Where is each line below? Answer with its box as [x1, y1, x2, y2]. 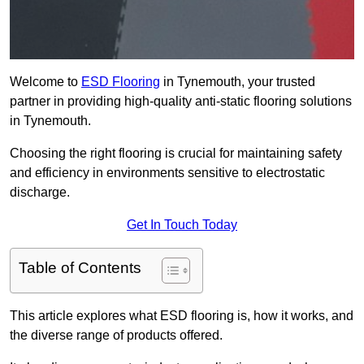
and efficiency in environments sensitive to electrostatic [10, 166, 325, 180]
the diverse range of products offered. [10, 328, 223, 343]
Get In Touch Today [127, 218, 237, 232]
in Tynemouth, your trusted [160, 75, 315, 89]
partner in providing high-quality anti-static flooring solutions [10, 94, 352, 109]
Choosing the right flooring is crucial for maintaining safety [10, 146, 342, 161]
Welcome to [10, 75, 81, 89]
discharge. [10, 185, 70, 200]
